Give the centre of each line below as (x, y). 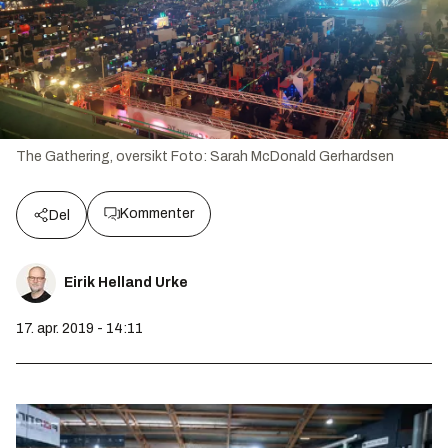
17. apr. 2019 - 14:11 (79, 328)
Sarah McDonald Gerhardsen (302, 156)
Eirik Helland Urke (126, 282)
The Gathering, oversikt (92, 156)
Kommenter (157, 213)
